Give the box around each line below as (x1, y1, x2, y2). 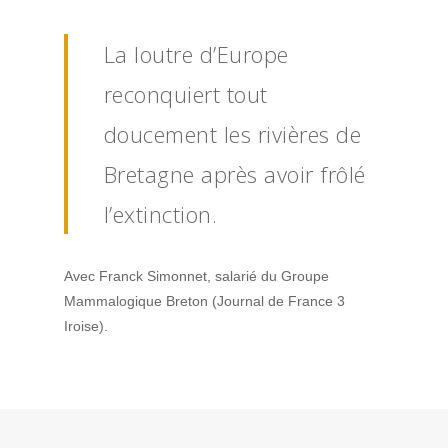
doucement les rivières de (103, 119, 362, 150)
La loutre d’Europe (103, 39, 289, 70)
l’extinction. (103, 199, 218, 230)
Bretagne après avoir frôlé (103, 159, 366, 190)
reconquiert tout (103, 79, 268, 110)
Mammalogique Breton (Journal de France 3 (64, 293, 345, 310)
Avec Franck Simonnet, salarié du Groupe (64, 268, 329, 285)
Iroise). (64, 318, 108, 335)
